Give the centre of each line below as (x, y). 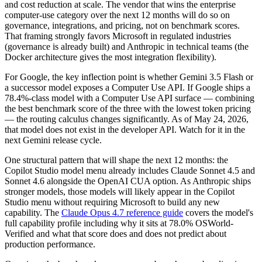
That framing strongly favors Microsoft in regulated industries (118, 36)
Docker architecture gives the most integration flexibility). (111, 57)
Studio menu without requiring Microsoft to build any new (112, 202)
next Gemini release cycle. (53, 140)
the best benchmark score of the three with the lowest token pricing (128, 109)
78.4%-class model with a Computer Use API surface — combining (130, 98)
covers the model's (219, 213)
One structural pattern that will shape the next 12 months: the (116, 160)
